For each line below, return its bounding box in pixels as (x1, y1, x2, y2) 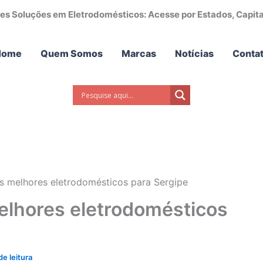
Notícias (174, 48, 214, 59)
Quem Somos (40, 48, 103, 59)
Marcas (121, 48, 156, 59)
